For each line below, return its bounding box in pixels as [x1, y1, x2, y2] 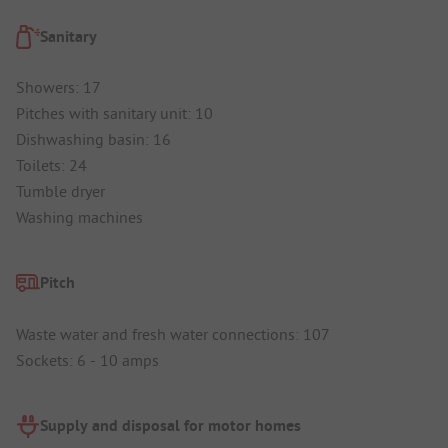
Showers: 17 [16, 77, 101, 98]
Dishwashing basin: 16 [16, 129, 171, 150]
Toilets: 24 [16, 155, 87, 176]
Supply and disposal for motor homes [40, 414, 301, 436]
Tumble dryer [16, 181, 105, 202]
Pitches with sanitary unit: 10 [16, 103, 213, 124]
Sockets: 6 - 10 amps [16, 349, 159, 370]
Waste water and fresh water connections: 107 [16, 323, 330, 344]
